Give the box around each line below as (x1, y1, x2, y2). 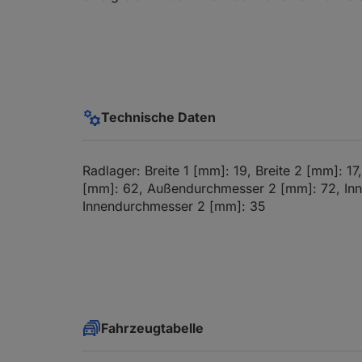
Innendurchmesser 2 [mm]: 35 (82, 198, 266, 214)
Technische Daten (101, 109, 216, 125)
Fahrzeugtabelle (101, 320, 204, 336)
